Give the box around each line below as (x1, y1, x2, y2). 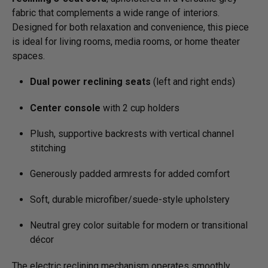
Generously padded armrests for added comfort (30, 167, 230, 179)
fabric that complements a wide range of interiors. (12, 7, 220, 19)
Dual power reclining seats (30, 76, 151, 88)
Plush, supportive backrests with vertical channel (30, 127, 234, 139)
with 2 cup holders (100, 102, 179, 114)
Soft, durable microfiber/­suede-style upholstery (30, 194, 230, 206)
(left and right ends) (151, 76, 235, 88)
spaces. (12, 50, 45, 62)
